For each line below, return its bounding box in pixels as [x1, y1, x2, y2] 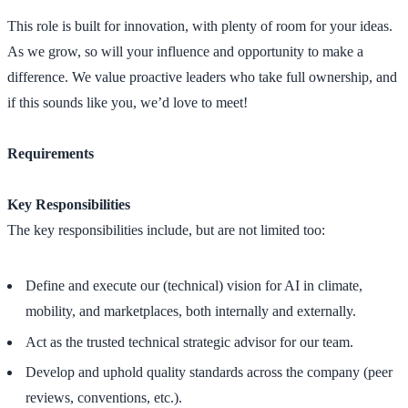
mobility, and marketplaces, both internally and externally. [25, 303, 356, 320]
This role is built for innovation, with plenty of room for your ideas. [7, 17, 393, 34]
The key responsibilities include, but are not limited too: [7, 221, 325, 238]
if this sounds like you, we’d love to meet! [7, 94, 248, 110]
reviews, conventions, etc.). [25, 390, 182, 406]
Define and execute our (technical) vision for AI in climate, [25, 278, 362, 294]
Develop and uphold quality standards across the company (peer [25, 364, 393, 381]
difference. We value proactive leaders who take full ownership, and [7, 68, 397, 85]
